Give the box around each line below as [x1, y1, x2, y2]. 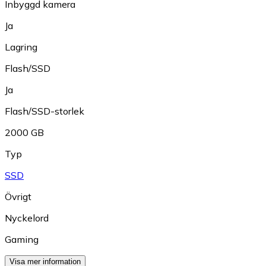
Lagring [5, 41, 37, 53]
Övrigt [5, 191, 31, 203]
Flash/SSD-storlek [5, 105, 84, 118]
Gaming [5, 233, 39, 246]
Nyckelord [5, 212, 49, 224]
